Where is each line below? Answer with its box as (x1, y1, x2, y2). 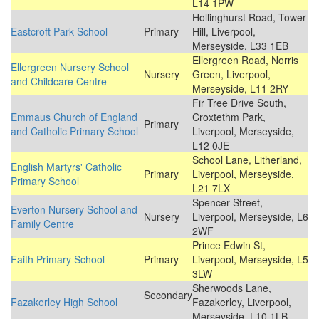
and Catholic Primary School (11, 124, 138, 139)
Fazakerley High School (11, 295, 117, 310)
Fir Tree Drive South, (192, 95, 286, 110)
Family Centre (11, 216, 74, 231)
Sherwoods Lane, (192, 281, 271, 296)
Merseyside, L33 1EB (192, 38, 288, 53)
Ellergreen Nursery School (11, 60, 129, 75)
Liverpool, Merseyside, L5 (192, 252, 308, 267)
